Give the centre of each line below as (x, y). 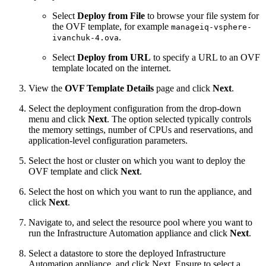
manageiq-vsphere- (211, 27)
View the (47, 88)
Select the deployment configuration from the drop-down (135, 108)
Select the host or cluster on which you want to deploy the (137, 160)
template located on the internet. (112, 68)
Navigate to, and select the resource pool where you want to (140, 222)
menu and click (58, 119)
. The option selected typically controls (179, 119)
